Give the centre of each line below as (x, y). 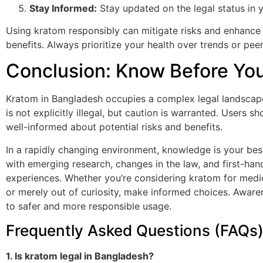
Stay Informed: (63, 8)
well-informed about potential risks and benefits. (114, 127)
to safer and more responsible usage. (89, 206)
